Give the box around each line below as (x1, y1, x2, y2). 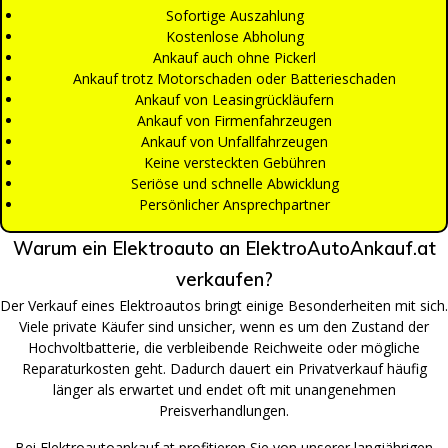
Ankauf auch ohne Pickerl (153, 48, 316, 67)
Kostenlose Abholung (165, 27, 304, 46)
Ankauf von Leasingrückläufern (135, 90, 334, 109)
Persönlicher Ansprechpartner (139, 195, 330, 214)
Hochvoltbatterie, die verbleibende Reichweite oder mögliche (28, 338, 420, 357)
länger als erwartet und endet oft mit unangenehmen (52, 380, 396, 399)
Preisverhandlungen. (159, 401, 289, 420)
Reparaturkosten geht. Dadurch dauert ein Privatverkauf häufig (21, 359, 427, 378)
